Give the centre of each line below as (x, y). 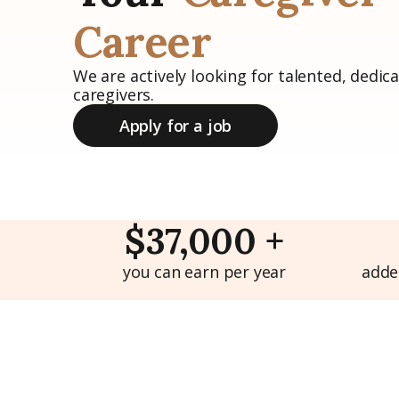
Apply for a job (175, 126)
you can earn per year (204, 272)
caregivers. (114, 94)
